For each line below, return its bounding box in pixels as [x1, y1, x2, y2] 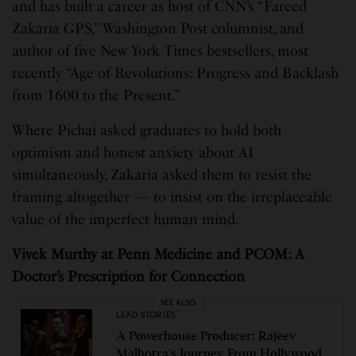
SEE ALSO [161, 296, 195, 307]
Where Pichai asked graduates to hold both [12, 122, 282, 140]
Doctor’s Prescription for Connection [12, 268, 246, 286]
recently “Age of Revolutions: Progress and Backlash [12, 64, 339, 83]
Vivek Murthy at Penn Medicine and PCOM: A [12, 246, 305, 264]
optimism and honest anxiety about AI [12, 144, 254, 162]
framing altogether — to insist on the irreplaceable [12, 188, 333, 207]
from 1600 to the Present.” [12, 87, 184, 105]
